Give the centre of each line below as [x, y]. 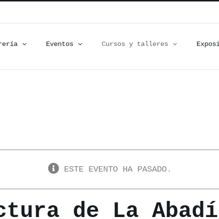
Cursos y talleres [135, 44]
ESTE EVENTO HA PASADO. [118, 169]
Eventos [60, 44]
